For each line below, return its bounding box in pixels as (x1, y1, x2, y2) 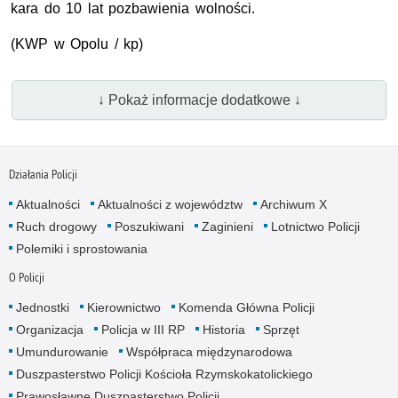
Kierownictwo (86, 299, 161, 314)
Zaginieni (201, 219, 253, 234)
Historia (202, 322, 245, 337)
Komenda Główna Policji (178, 299, 314, 314)
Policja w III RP (100, 322, 185, 337)
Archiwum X (259, 196, 327, 211)
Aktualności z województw (97, 196, 243, 211)
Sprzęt (262, 322, 299, 337)
